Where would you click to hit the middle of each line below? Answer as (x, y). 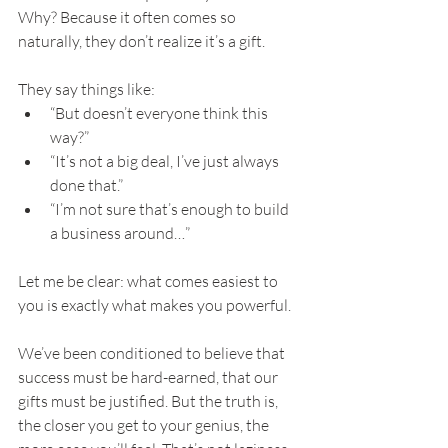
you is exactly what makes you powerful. (154, 305)
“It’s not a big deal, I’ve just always (166, 161)
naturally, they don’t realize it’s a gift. (141, 41)
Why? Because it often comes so (128, 17)
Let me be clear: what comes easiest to (149, 281)
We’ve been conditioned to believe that (153, 353)
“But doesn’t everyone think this (160, 113)
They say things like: (86, 89)
